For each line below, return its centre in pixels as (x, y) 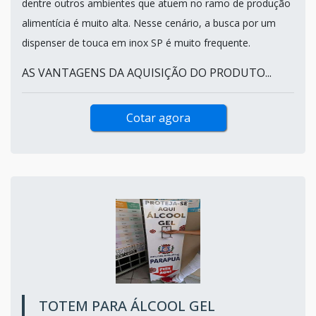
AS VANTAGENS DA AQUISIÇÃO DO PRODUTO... (147, 72)
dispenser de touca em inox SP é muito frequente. (138, 42)
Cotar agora (158, 117)
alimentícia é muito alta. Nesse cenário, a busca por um (149, 23)
